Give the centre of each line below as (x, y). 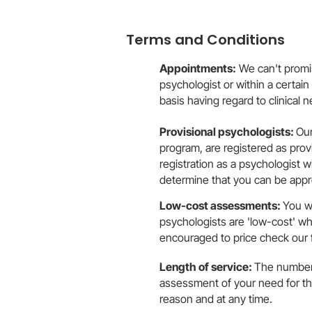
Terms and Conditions (205, 40)
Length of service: (207, 267)
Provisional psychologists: (228, 132)
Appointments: (198, 68)
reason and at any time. (216, 299)
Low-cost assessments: (221, 205)
